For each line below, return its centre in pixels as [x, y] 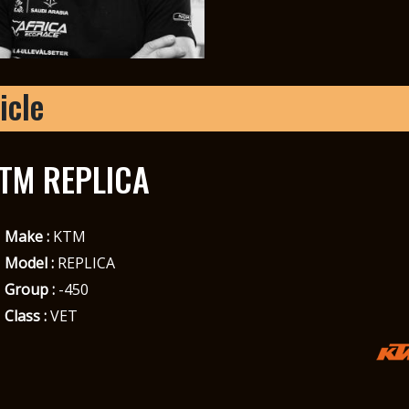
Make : [26, 236]
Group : [29, 289]
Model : [29, 262]
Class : [25, 315]
